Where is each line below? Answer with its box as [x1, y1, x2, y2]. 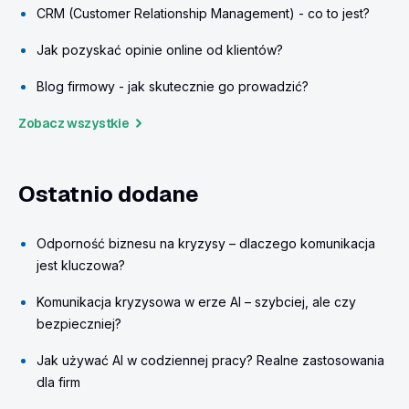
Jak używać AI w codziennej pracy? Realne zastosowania [37, 352, 384, 369]
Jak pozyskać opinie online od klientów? [37, 42, 283, 58]
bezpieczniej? [37, 316, 121, 332]
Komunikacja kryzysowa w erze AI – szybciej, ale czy [37, 294, 356, 310]
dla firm [37, 374, 80, 391]
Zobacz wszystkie [18, 115, 130, 132]
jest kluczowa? [37, 257, 125, 274]
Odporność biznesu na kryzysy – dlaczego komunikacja [37, 236, 375, 252]
